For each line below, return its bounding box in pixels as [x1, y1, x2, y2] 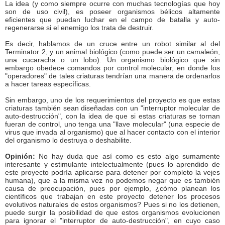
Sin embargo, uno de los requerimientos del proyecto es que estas [5, 96, 220, 104]
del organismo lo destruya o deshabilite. [5, 136, 132, 144]
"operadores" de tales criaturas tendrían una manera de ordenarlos [5, 72, 220, 80]
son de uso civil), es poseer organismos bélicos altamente [5, 8, 220, 16]
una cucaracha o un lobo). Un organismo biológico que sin [5, 56, 220, 64]
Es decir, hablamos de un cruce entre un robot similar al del [5, 40, 220, 48]
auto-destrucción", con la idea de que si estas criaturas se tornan [5, 112, 220, 120]
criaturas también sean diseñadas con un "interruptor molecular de [5, 104, 220, 112]
